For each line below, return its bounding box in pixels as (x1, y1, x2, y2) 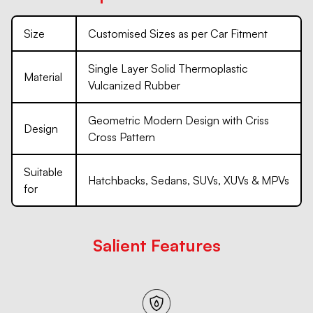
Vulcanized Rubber (88, 78, 180, 92)
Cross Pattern (88, 130, 155, 144)
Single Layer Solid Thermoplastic (88, 61, 248, 75)
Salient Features (92, 235, 221, 256)
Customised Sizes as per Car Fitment (88, 27, 268, 41)
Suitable (24, 165, 63, 179)
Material (24, 70, 62, 84)
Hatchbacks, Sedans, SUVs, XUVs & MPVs (88, 173, 289, 187)
